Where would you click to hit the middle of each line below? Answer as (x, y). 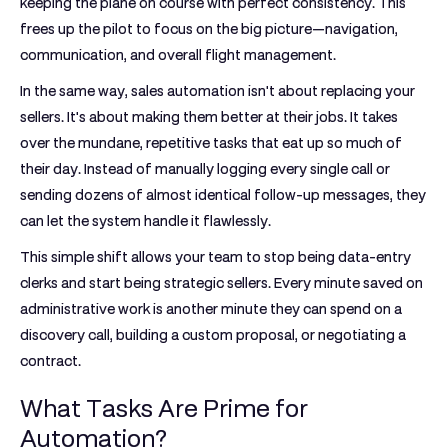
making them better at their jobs (238, 117)
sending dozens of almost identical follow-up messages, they (223, 195)
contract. (50, 361)
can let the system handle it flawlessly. (145, 221)
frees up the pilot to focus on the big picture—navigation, (209, 29)
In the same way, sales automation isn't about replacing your (217, 91)
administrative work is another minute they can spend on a (211, 309)
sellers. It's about (76, 117)
